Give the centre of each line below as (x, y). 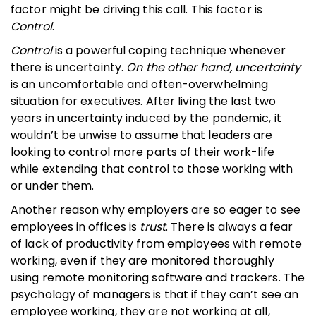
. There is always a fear (229, 226)
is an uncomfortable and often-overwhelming (140, 84)
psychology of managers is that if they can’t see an (155, 294)
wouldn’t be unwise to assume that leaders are (142, 135)
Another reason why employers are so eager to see (156, 209)
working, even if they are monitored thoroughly (142, 260)
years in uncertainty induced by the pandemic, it (146, 118)
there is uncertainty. (69, 67)
